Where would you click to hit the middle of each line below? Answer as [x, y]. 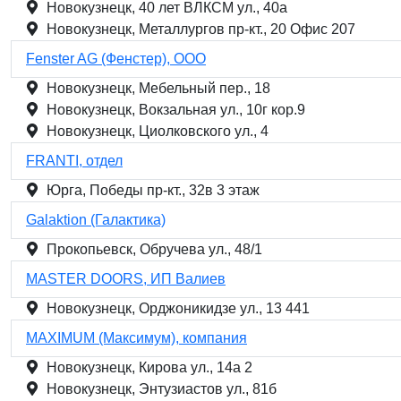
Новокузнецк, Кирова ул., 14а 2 [149, 367]
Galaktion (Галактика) [96, 220]
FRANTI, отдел [74, 161]
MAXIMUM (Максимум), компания [137, 338]
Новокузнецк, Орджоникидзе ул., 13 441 [178, 308]
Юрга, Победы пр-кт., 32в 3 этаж [153, 190]
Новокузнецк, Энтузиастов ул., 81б [162, 389]
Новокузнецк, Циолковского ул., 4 [158, 131]
